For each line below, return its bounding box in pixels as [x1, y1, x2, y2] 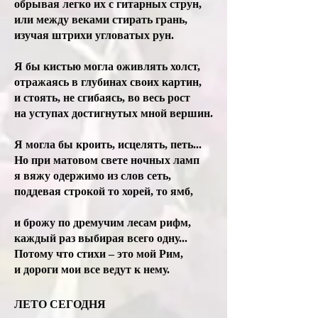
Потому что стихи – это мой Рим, [14, 248, 183, 260]
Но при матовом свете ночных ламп [14, 154, 199, 166]
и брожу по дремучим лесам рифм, [14, 216, 191, 229]
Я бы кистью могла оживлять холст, [14, 60, 200, 72]
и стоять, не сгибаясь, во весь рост [14, 92, 190, 104]
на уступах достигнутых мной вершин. [14, 107, 213, 119]
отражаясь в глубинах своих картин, [14, 76, 202, 88]
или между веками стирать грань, [14, 13, 187, 26]
